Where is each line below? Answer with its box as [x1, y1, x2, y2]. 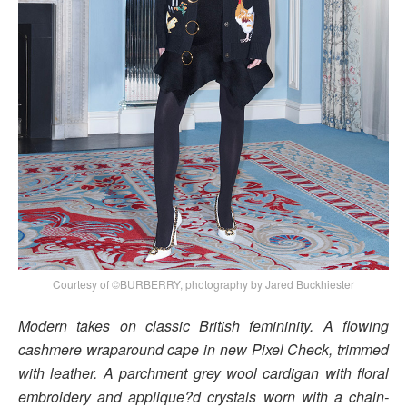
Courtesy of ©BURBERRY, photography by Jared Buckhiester [53, 275, 354, 292]
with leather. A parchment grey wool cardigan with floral [18, 362, 389, 383]
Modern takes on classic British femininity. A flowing [18, 314, 389, 336]
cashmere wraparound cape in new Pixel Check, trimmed [18, 338, 389, 360]
